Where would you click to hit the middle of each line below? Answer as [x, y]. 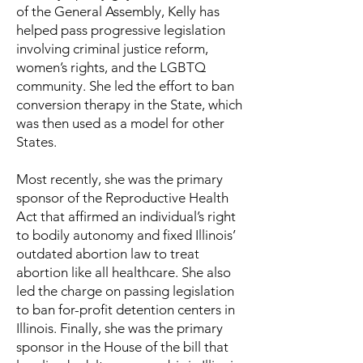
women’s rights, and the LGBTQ [111, 67]
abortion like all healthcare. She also [124, 272]
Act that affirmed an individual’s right [126, 216]
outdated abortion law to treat [108, 254]
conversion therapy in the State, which [129, 105]
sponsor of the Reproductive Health [122, 198]
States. [36, 142]
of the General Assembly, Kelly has [118, 11]
